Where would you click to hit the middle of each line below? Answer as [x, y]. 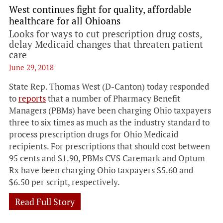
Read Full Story [45, 202]
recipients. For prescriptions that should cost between [110, 146]
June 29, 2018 [31, 67]
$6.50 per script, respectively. [64, 182]
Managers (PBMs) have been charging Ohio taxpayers [110, 110]
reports [32, 98]
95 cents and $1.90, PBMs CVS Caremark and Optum [107, 158]
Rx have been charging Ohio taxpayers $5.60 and [101, 170]
